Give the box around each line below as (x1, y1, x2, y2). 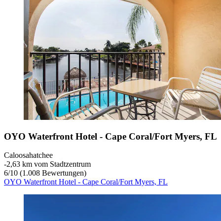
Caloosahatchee (4, 151, 53, 160)
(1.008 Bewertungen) (18, 169, 86, 178)
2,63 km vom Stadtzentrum (6, 160, 91, 169)
